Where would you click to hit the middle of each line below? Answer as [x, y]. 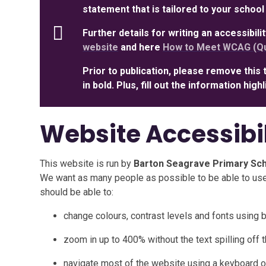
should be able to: [77, 192]
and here [141, 47]
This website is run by [87, 164]
